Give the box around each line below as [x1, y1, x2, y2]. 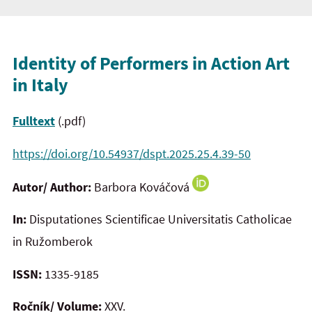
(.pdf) [55, 113, 86, 130]
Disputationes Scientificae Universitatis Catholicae [26, 211, 292, 228]
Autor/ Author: [13, 178, 94, 195]
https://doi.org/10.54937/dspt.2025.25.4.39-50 [13, 145, 251, 162]
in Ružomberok [13, 233, 93, 250]
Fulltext [13, 113, 55, 130]
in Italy [13, 72, 68, 96]
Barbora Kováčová [94, 178, 192, 195]
